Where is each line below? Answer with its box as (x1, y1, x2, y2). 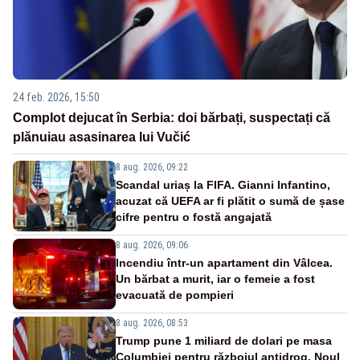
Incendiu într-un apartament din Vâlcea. (116, 256, 333, 270)
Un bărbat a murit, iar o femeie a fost (116, 272, 315, 286)
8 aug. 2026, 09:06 (116, 239, 188, 252)
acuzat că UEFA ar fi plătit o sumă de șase (116, 194, 345, 208)
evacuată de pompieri (116, 288, 234, 302)
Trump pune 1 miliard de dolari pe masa (116, 334, 332, 348)
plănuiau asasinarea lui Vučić (13, 130, 190, 145)
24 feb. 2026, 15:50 (13, 91, 100, 104)
